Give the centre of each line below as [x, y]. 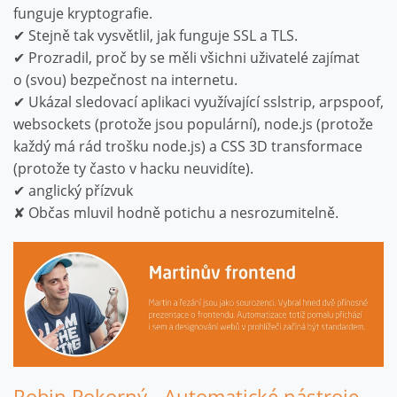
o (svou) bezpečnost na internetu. [125, 80]
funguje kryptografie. [83, 14]
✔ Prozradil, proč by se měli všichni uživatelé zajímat [187, 58]
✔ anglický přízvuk [73, 191]
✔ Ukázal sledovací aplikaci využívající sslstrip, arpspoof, [198, 102]
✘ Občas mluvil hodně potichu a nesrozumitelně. [176, 213]
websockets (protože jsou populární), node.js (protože [193, 125]
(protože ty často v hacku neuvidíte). [133, 169]
